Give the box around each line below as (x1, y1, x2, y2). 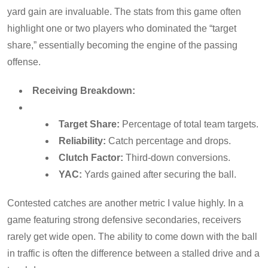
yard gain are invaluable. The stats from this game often (7, 6, 241, 17)
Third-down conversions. (123, 152, 230, 163)
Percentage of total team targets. (120, 118, 258, 129)
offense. (7, 56, 41, 67)
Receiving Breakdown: (32, 85, 135, 96)
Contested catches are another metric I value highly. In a (7, 197, 243, 208)
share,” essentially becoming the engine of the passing (7, 39, 237, 50)
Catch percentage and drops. (106, 135, 231, 146)
